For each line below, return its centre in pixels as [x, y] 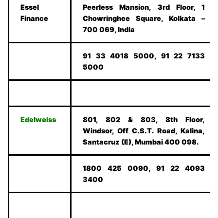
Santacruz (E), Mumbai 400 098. [141, 142]
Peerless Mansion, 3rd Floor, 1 [144, 7]
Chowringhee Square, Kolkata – [144, 18]
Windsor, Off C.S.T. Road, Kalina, [144, 131]
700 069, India [109, 30]
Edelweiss [38, 120]
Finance [35, 18]
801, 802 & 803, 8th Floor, [144, 120]
